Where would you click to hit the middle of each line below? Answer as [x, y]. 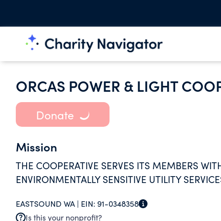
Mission [37, 146]
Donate [55, 114]
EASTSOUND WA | [48, 203]
